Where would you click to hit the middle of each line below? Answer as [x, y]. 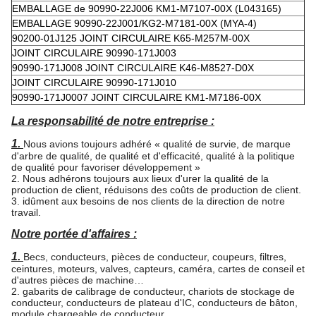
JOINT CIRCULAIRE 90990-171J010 [94, 83]
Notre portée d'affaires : [74, 234]
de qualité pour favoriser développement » [106, 167]
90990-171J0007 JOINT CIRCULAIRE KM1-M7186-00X [136, 97]
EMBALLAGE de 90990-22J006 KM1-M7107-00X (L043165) [147, 8]
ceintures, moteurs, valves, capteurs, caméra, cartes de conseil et [158, 269]
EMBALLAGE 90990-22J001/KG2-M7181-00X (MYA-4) [134, 23]
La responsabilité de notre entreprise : [113, 121]
